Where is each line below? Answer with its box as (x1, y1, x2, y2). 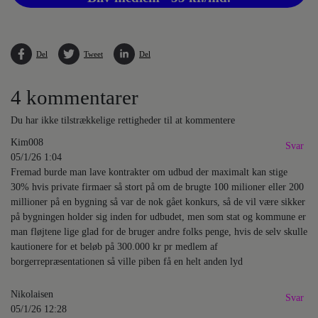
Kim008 (11, 136, 43, 148)
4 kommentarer (11, 86, 138, 109)
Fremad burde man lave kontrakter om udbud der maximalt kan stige (11, 166, 287, 178)
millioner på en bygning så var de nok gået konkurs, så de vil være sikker (11, 196, 305, 208)
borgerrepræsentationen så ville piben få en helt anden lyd (11, 256, 243, 268)
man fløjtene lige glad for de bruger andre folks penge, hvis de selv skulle (11, 226, 307, 238)
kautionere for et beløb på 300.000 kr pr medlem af (11, 241, 218, 253)
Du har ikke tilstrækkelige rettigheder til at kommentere (11, 114, 235, 126)
